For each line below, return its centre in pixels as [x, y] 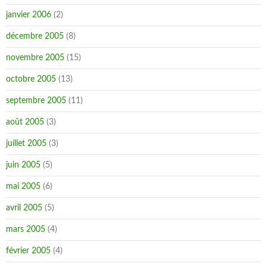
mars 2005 [26, 229]
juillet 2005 [26, 144]
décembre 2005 [35, 36]
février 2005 [28, 251]
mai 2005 [23, 187]
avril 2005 [24, 208]
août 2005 [25, 122]
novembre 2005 [35, 58]
